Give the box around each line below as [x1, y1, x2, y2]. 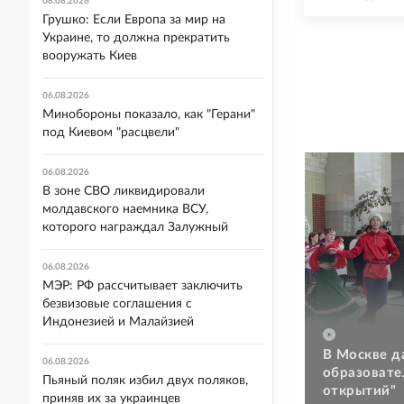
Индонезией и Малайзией [42, 316, 194, 328]
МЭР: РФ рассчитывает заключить [42, 280, 243, 292]
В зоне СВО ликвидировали [42, 185, 205, 197]
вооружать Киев [42, 50, 137, 62]
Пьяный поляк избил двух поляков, [42, 374, 248, 387]
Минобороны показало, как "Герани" [42, 108, 255, 121]
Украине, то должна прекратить [42, 32, 230, 44]
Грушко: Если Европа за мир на [42, 14, 225, 26]
